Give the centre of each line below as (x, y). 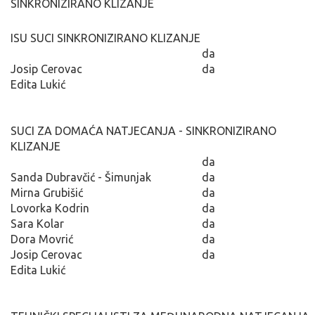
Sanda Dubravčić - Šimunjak (81, 177)
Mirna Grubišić (47, 192)
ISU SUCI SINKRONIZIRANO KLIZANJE (105, 38)
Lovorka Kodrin (50, 208)
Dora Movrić (42, 239)
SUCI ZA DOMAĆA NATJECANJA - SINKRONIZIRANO (143, 130)
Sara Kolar (39, 223)
